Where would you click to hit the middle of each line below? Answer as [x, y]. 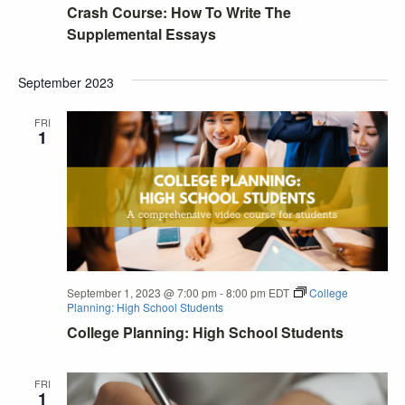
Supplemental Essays [141, 33]
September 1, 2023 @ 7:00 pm [141, 293]
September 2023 [66, 82]
